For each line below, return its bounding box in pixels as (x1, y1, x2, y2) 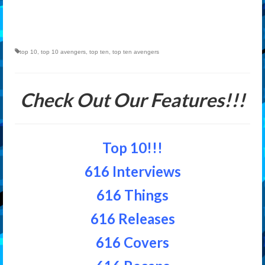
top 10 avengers (41, 48, 86, 55)
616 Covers (96, 233, 169, 251)
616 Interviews (84, 162, 181, 180)
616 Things (96, 186, 169, 203)
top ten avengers (112, 48, 159, 55)
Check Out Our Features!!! (20, 88, 245, 111)
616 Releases (90, 209, 175, 227)
